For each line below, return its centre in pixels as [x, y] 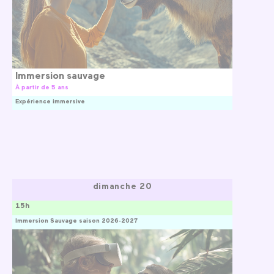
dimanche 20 [122, 186]
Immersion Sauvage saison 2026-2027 [76, 220]
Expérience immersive [50, 101]
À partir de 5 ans [42, 87]
